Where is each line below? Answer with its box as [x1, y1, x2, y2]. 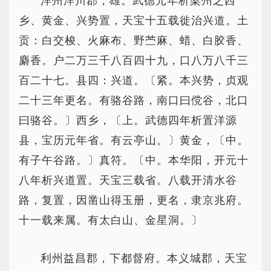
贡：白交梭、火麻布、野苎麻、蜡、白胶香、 [19, 34, 249, 47]
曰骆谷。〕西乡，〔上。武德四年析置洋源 [19, 114, 237, 126]
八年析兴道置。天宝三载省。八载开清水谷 [19, 174, 237, 186]
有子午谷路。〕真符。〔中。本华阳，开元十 [19, 154, 249, 166]
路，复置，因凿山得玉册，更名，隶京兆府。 [19, 194, 249, 206]
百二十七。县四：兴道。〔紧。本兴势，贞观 [19, 74, 249, 87]
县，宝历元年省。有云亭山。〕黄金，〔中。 [19, 134, 249, 146]
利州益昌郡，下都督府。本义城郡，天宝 [41, 252, 247, 264]
